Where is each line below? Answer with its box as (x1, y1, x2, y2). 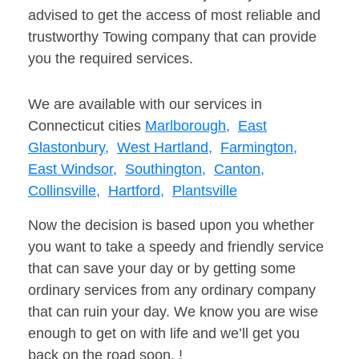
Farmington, (220, 139, 297, 156)
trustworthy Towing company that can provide (28, 29, 317, 46)
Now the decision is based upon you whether (28, 217, 314, 234)
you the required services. (28, 50, 193, 67)
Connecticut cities (28, 118, 145, 135)
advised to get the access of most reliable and (28, 7, 321, 24)
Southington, (125, 161, 206, 178)
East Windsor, (28, 161, 117, 178)
